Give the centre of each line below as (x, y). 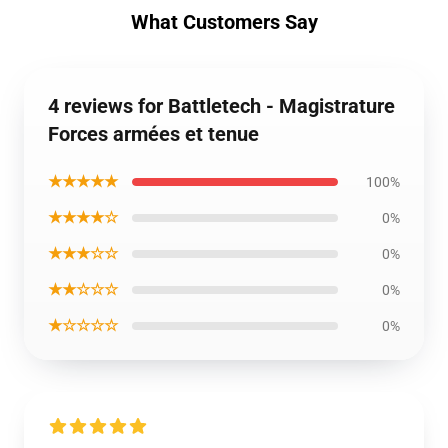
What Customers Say (224, 22)
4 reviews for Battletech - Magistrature (221, 106)
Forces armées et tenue (153, 134)
